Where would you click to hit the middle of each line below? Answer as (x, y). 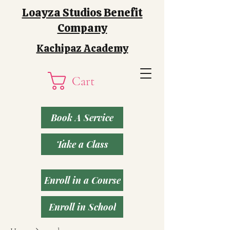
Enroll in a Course (82, 180)
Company (82, 28)
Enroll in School (82, 207)
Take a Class (82, 144)
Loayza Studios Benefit (82, 13)
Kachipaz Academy (82, 48)
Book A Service (82, 118)
